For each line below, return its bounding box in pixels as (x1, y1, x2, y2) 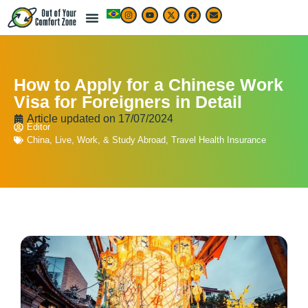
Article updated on (27, 113, 118, 125)
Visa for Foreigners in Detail (14, 92, 242, 112)
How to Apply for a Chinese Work (14, 75, 283, 95)
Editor (27, 122, 50, 133)
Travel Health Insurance (171, 135, 266, 146)
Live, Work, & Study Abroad (55, 135, 166, 146)
